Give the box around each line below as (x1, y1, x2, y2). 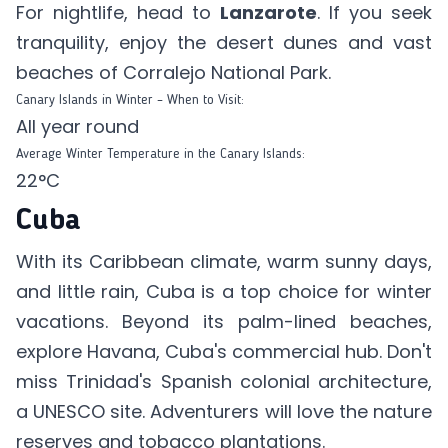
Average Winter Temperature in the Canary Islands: (16, 147, 305, 161)
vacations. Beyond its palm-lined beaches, (16, 309, 432, 334)
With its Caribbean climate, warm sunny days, (16, 249, 432, 274)
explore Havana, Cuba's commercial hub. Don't (16, 339, 432, 364)
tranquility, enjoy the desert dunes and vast (16, 30, 432, 55)
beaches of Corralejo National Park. (16, 60, 336, 85)
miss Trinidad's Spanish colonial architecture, (16, 369, 432, 394)
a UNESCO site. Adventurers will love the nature (16, 399, 432, 424)
